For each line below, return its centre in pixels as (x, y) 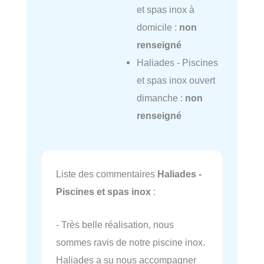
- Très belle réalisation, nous (115, 225)
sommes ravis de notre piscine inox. (131, 242)
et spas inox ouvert (176, 80)
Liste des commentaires (107, 174)
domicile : (158, 27)
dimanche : (161, 98)
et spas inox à (165, 9)
